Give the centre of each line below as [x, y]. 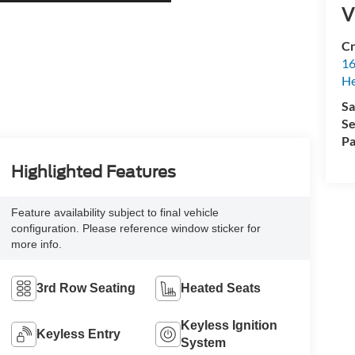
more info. [36, 244]
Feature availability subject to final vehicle [115, 213]
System [204, 343]
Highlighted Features [93, 172]
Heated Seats [221, 288]
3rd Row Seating [86, 288]
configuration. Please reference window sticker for [136, 229]
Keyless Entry [78, 334]
